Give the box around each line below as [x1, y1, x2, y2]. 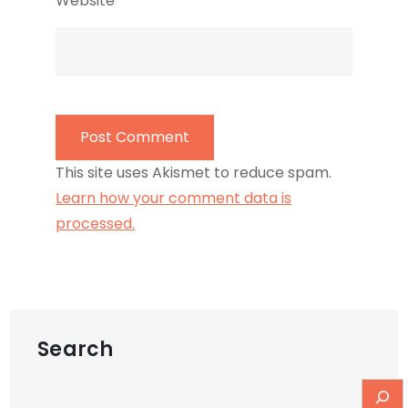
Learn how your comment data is [56, 188, 292, 209]
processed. [56, 213, 136, 235]
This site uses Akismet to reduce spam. [56, 162, 332, 184]
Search [37, 335, 114, 364]
